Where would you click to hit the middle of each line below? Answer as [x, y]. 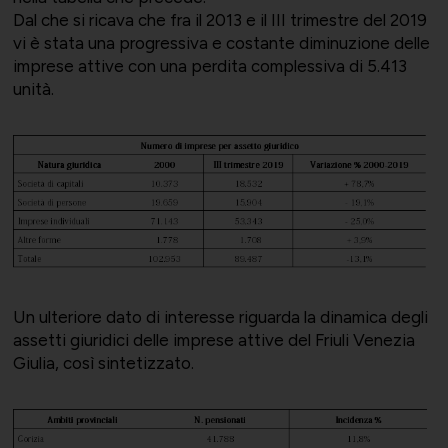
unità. [33, 89]
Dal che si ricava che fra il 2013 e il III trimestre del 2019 [219, 20]
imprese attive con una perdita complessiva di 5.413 [209, 66]
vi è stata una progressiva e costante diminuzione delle [221, 43]
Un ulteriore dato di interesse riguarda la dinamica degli [220, 316]
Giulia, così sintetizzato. [103, 362]
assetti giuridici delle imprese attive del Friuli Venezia [213, 339]
